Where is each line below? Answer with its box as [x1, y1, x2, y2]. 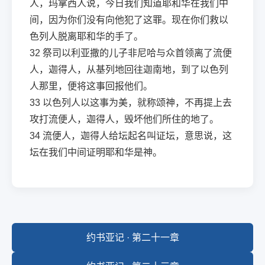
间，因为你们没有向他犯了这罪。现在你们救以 [30, 15, 228, 25]
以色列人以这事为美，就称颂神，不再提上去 [43, 98, 232, 108]
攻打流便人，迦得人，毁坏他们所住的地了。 [30, 114, 219, 124]
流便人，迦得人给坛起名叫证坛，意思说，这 [43, 131, 232, 141]
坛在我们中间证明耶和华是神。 [30, 147, 162, 157]
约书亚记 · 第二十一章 [86, 232, 179, 243]
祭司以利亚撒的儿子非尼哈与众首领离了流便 [43, 48, 232, 58]
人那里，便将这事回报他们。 [30, 81, 153, 91]
